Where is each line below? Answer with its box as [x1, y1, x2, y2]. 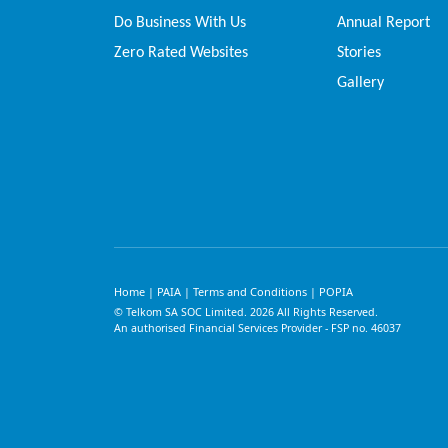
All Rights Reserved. [274, 305, 378, 320]
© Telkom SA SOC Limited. [114, 305, 250, 320]
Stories [337, 45, 382, 62]
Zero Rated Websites [114, 45, 248, 62]
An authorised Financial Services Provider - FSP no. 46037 [114, 321, 401, 336]
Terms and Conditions [193, 284, 307, 300]
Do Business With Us [114, 14, 246, 31]
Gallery [337, 75, 385, 92]
